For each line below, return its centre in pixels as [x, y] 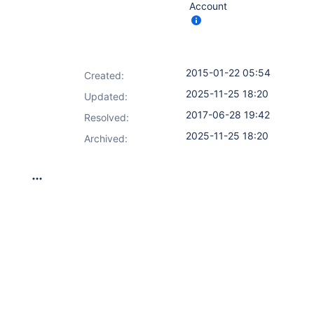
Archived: [106, 138]
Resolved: [107, 117]
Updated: [106, 96]
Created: [104, 75]
